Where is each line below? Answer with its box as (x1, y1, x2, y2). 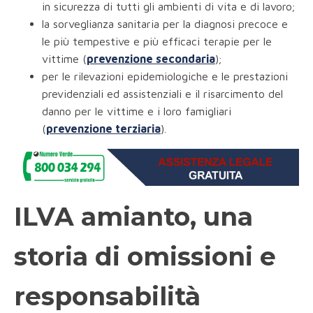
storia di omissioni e (14, 241, 276, 272)
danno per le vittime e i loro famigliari (42, 105, 231, 118)
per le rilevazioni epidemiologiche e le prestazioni (42, 70, 288, 83)
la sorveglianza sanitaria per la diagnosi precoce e (42, 17, 288, 31)
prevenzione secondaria (87, 52, 215, 66)
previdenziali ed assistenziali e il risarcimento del (42, 87, 283, 101)
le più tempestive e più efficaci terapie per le (42, 35, 272, 48)
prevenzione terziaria (46, 122, 161, 136)
